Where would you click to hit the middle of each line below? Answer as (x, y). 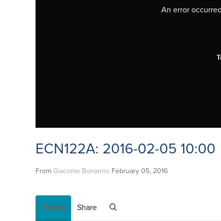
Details (53, 208)
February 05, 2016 (140, 171)
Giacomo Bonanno (81, 171)
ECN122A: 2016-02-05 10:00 (126, 149)
